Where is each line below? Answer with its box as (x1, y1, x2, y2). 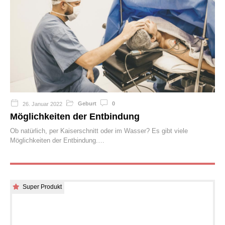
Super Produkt (23, 183, 62, 191)
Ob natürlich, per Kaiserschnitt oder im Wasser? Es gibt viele (10, 127, 188, 135)
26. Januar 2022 (23, 101, 62, 107)
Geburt (78, 100, 96, 107)
